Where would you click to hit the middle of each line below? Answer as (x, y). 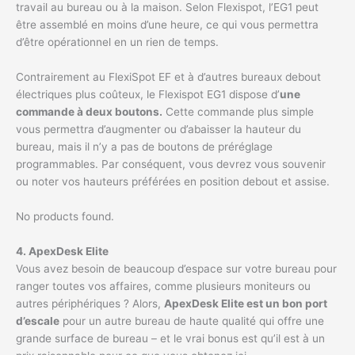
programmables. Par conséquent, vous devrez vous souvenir (171, 164)
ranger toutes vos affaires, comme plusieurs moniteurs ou (163, 286)
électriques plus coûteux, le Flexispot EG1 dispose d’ (148, 94)
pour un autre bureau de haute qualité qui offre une (192, 321)
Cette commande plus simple (238, 111)
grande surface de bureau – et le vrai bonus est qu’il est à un (170, 338)
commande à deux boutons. (89, 111)
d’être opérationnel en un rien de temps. (117, 42)
